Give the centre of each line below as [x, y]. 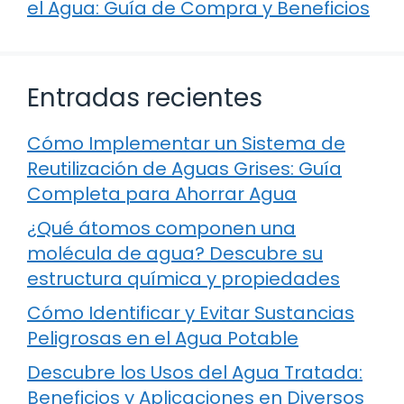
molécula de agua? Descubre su [175, 253]
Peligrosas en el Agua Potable [163, 338]
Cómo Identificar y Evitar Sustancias [191, 312]
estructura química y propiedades [184, 278]
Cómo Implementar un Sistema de [186, 143]
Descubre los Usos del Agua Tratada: [195, 372]
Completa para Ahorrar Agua [162, 193]
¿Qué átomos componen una [161, 228]
